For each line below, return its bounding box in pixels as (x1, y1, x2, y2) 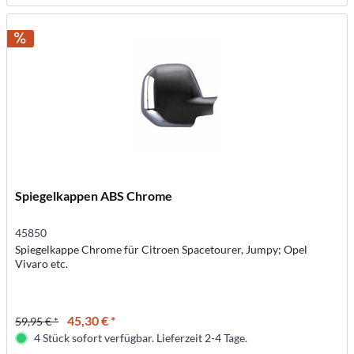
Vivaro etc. (15, 256, 69, 270)
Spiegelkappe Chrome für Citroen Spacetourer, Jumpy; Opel (15, 242, 308, 256)
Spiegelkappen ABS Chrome (15, 187, 173, 203)
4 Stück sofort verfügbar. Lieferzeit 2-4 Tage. (34, 330, 248, 345)
